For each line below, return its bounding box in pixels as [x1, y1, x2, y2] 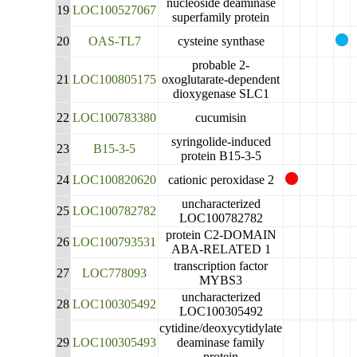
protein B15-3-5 [180, 149, 261, 163]
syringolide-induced [171, 135, 271, 148]
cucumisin [195, 111, 247, 124]
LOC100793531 [73, 235, 157, 249]
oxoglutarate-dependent [162, 73, 280, 86]
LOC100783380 [73, 111, 157, 124]
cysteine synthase [177, 34, 265, 48]
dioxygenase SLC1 [172, 87, 269, 100]
